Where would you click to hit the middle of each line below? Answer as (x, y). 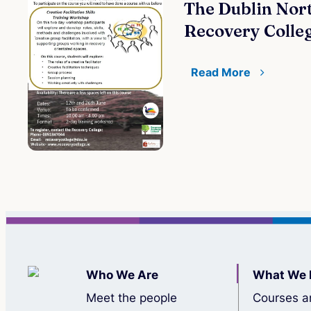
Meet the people (132, 298)
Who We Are (122, 275)
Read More (222, 73)
